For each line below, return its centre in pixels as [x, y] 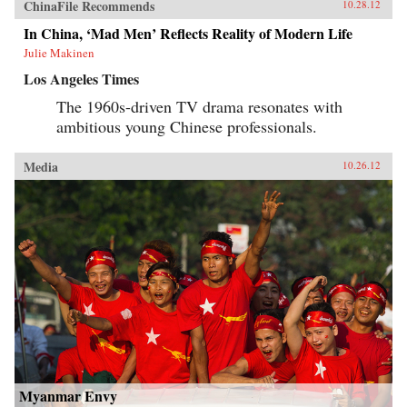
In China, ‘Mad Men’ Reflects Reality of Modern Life [188, 34]
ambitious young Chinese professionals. [187, 127]
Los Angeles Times [81, 79]
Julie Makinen [59, 53]
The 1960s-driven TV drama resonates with [199, 107]
